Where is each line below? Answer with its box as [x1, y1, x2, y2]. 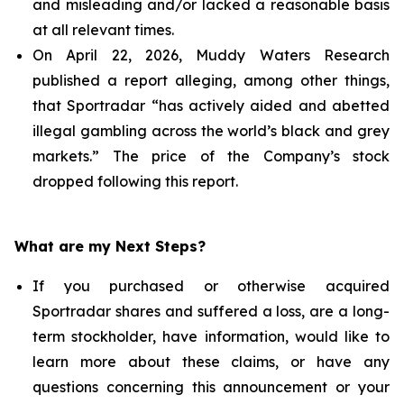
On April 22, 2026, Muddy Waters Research [32, 46, 390, 64]
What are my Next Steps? [14, 237, 206, 255]
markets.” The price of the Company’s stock [32, 147, 390, 165]
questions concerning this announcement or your [32, 378, 390, 396]
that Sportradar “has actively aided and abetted [32, 96, 390, 115]
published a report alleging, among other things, [32, 71, 390, 89]
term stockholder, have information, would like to [32, 327, 390, 345]
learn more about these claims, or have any [32, 353, 390, 371]
